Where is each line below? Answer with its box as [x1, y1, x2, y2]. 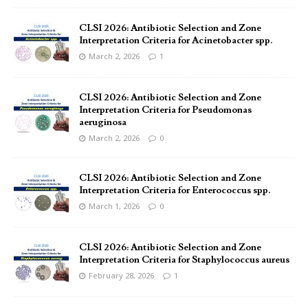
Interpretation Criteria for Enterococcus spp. [79, 184, 271, 197]
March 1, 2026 [89, 201, 140, 212]
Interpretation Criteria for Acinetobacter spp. [79, 34, 273, 47]
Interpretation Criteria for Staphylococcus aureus [79, 254, 289, 267]
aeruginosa [79, 116, 126, 129]
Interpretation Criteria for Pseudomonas [79, 104, 252, 117]
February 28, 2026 [89, 270, 154, 281]
